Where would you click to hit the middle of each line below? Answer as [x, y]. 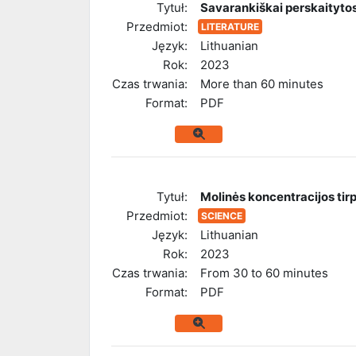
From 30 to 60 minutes [264, 273]
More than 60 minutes [262, 83]
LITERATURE [230, 26]
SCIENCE [222, 215]
